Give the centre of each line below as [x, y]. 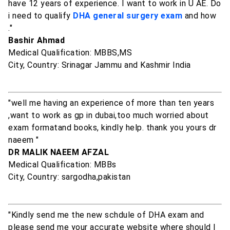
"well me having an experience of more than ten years [111, 103]
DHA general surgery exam [128, 16]
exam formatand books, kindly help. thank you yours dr [112, 128]
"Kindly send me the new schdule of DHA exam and [106, 215]
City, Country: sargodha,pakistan [69, 177]
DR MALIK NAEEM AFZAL [59, 152]
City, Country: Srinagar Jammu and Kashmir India [100, 65]
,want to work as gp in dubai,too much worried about [109, 116]
